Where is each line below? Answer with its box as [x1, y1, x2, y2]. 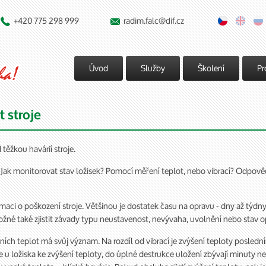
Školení [198, 59, 224, 77]
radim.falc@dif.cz [123, 12, 184, 29]
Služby [141, 59, 165, 77]
